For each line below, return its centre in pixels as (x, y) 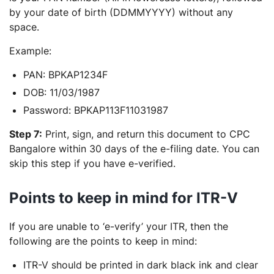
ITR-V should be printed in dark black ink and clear (141, 265)
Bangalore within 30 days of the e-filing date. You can (134, 149)
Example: (30, 51)
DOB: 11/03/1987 (61, 92)
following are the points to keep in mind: (103, 241)
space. (24, 27)
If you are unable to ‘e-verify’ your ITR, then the (119, 226)
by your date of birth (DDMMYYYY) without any (121, 12)
